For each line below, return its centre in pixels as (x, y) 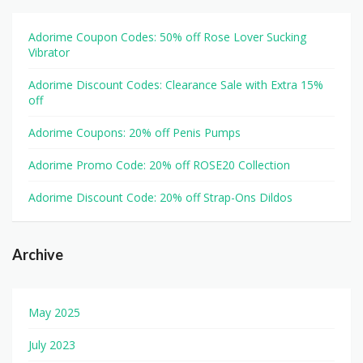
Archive (38, 255)
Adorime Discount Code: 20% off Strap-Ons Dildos (160, 198)
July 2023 (52, 345)
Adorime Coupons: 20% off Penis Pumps (135, 133)
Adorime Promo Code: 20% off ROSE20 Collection (159, 165)
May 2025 (54, 313)
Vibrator (49, 53)
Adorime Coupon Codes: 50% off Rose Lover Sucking (167, 37)
